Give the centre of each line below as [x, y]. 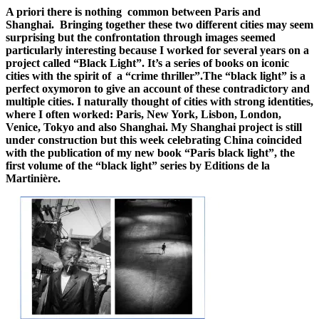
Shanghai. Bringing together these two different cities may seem [159, 24]
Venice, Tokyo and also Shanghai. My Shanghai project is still [154, 127]
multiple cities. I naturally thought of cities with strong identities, [159, 101]
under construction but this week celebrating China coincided [154, 140]
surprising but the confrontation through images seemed [141, 37]
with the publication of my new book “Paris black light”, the [150, 152]
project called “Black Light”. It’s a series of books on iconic [147, 63]
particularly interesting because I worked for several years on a [157, 50]
